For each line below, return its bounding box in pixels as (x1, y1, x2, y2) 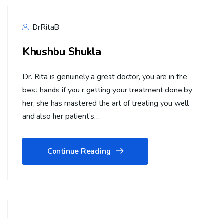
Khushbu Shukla (22, 44, 101, 59)
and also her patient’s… (22, 111, 100, 122)
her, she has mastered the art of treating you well (22, 98, 189, 109)
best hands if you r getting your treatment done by (22, 85, 192, 96)
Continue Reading (47, 146, 111, 157)
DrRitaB (30, 22, 59, 33)
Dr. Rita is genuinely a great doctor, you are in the (22, 72, 187, 83)
